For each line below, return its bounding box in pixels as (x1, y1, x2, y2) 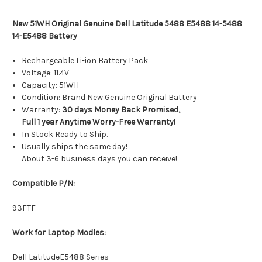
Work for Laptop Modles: (12, 227, 106, 238)
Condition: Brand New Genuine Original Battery (22, 92, 198, 103)
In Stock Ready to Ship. (22, 129, 108, 140)
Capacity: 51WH (22, 80, 80, 91)
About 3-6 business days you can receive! (22, 154, 178, 164)
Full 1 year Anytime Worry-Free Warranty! (22, 117, 176, 127)
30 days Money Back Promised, (60, 105, 181, 115)
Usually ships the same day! (22, 142, 128, 152)
